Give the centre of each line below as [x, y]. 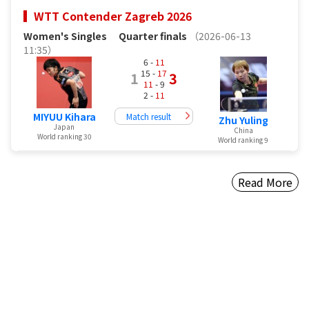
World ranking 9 [243, 139]
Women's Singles [70, 36]
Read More [265, 182]
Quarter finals [153, 36]
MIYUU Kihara [64, 116]
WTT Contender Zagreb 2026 [113, 16]
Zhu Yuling [243, 120]
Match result [149, 116]
